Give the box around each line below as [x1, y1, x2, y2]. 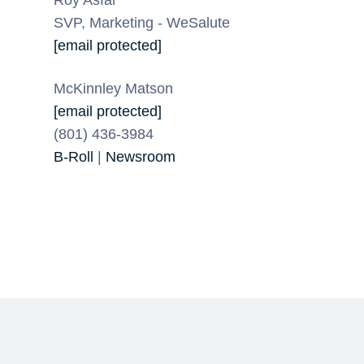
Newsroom [106, 148, 175, 165]
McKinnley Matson [54, 80, 173, 97]
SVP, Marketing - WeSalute [54, 14, 230, 31]
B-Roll [54, 148, 93, 165]
